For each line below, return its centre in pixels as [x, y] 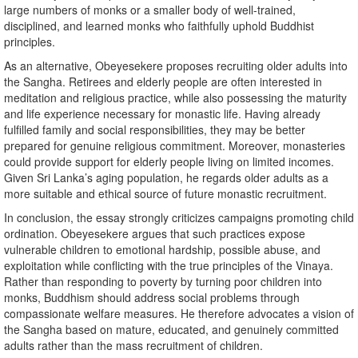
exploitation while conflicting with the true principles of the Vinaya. [169, 266]
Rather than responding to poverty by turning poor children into [163, 282]
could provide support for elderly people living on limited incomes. [169, 162]
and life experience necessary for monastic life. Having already [162, 114]
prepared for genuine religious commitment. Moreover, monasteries [175, 146]
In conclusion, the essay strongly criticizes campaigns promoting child [179, 218]
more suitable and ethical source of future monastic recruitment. [165, 194]
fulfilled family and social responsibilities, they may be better [155, 130]
